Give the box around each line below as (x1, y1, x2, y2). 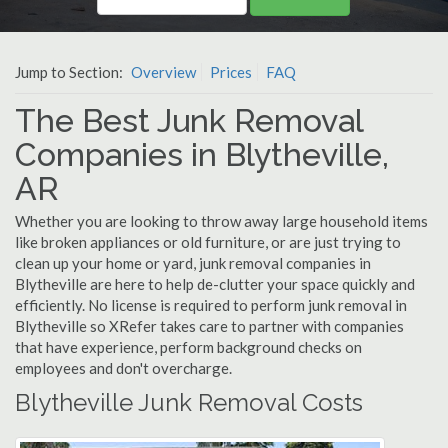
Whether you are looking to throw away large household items (15, 212, 428, 230)
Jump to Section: (15, 63, 126, 81)
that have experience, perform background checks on (15, 338, 362, 356)
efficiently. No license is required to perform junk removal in (15, 296, 407, 314)
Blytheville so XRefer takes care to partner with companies (15, 317, 404, 335)
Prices (210, 63, 252, 81)
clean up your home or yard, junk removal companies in (15, 254, 371, 272)
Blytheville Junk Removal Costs (15, 388, 363, 417)
